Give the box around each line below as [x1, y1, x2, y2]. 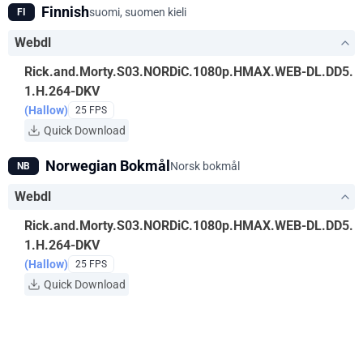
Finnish [41, 3, 89, 20]
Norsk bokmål [170, 160, 240, 173]
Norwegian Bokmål [45, 157, 170, 174]
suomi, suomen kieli [89, 6, 186, 19]
